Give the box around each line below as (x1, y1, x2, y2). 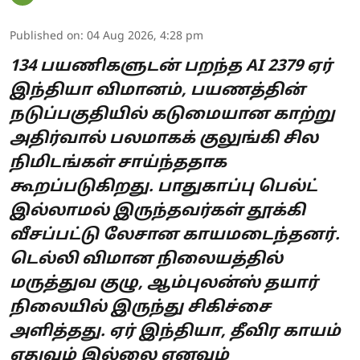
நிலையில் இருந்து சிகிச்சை (10, 297, 271, 317)
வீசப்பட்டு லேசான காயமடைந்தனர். (10, 225, 340, 245)
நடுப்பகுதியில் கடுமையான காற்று (10, 104, 335, 125)
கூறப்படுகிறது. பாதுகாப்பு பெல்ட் (10, 177, 317, 197)
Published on (10, 29, 80, 43)
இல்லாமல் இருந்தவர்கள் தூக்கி (10, 201, 305, 221)
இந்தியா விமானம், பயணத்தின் (10, 80, 305, 100)
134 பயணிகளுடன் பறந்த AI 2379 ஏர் (10, 56, 333, 76)
